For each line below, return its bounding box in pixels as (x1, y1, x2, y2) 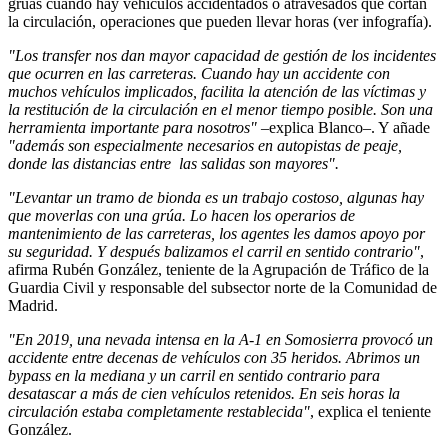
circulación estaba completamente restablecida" (8, 402, 310, 420)
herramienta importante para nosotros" (8, 118, 257, 136)
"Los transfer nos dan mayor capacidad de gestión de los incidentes (8, 46, 436, 64)
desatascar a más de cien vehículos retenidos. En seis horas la (8, 384, 400, 402)
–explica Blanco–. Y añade (257, 118, 430, 136)
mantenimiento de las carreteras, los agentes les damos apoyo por (8, 224, 425, 242)
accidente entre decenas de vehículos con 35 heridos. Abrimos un (8, 348, 420, 366)
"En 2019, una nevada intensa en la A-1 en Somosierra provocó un (8, 330, 433, 348)
